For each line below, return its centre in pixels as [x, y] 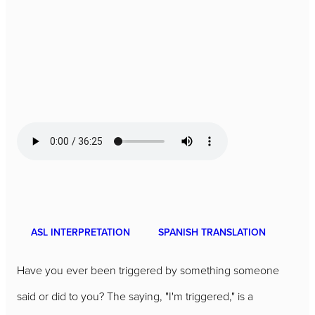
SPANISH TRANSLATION [212, 232]
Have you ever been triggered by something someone [148, 270]
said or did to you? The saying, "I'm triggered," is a [135, 296]
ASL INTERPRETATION [81, 232]
